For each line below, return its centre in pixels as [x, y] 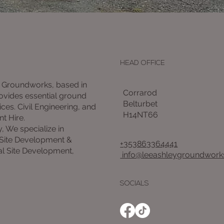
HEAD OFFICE [143, 63]
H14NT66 [140, 115]
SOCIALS [135, 184]
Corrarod [140, 93]
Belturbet [140, 104]
